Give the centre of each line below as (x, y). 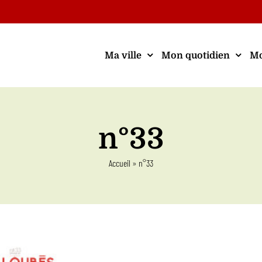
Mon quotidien (196, 55)
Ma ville (123, 55)
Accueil (120, 163)
